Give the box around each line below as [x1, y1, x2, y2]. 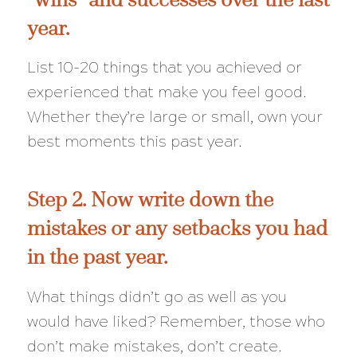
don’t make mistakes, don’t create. [26, 336, 282, 355]
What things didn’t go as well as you [26, 287, 287, 306]
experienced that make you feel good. [26, 83, 307, 102]
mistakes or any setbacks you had [26, 214, 328, 242]
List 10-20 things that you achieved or [26, 58, 302, 77]
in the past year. [26, 243, 167, 271]
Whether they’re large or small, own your [26, 108, 323, 127]
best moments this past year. [26, 132, 242, 151]
